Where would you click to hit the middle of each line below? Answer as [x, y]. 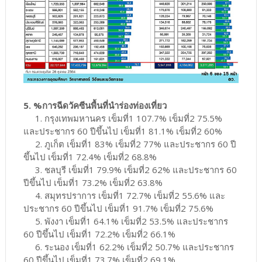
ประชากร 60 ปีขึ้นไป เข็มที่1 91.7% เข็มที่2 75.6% [118, 208]
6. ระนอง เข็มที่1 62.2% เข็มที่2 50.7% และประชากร [128, 247]
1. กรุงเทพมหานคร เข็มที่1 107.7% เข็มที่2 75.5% [123, 118]
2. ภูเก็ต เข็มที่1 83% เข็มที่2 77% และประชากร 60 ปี [130, 144]
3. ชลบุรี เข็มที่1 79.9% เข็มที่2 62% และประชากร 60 [130, 169]
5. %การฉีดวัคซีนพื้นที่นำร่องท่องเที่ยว [95, 105]
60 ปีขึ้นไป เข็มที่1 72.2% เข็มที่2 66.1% [99, 234]
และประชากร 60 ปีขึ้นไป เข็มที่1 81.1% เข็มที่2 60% [123, 131]
